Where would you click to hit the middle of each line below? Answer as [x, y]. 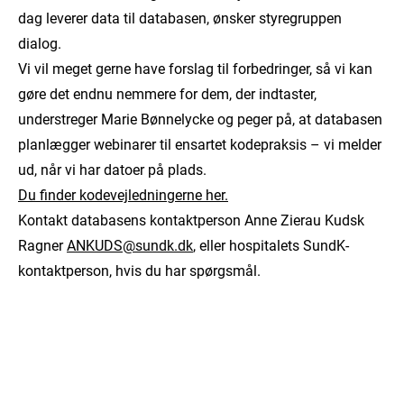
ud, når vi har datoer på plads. [114, 170]
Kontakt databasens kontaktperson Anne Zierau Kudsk [191, 220]
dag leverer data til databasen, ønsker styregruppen [180, 18]
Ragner [42, 246]
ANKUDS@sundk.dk [130, 246]
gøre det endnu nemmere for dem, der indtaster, [167, 94]
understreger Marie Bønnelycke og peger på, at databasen [200, 119]
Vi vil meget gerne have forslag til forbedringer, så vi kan [195, 69]
